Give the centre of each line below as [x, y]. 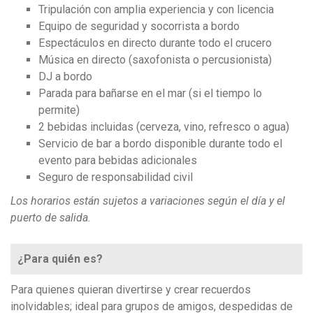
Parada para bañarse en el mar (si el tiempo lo [150, 93]
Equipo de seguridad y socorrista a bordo [139, 26]
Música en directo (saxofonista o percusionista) [155, 59]
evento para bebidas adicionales [118, 160]
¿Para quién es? [60, 259]
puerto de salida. [51, 217]
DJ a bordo [65, 76]
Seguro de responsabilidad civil [117, 177]
